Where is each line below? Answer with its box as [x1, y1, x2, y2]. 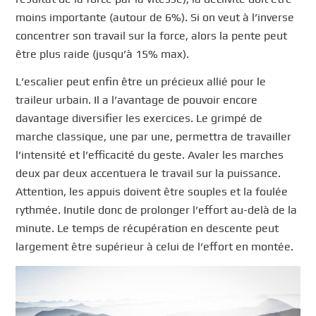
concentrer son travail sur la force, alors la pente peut [16, 28, 288, 42]
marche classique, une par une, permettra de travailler [16, 130, 292, 144]
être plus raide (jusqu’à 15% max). [16, 47, 190, 61]
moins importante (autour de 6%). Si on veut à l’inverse [16, 10, 295, 24]
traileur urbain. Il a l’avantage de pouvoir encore [16, 93, 258, 107]
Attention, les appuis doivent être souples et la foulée [16, 185, 288, 199]
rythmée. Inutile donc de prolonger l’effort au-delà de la [16, 203, 298, 217]
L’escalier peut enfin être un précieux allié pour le [16, 75, 267, 89]
